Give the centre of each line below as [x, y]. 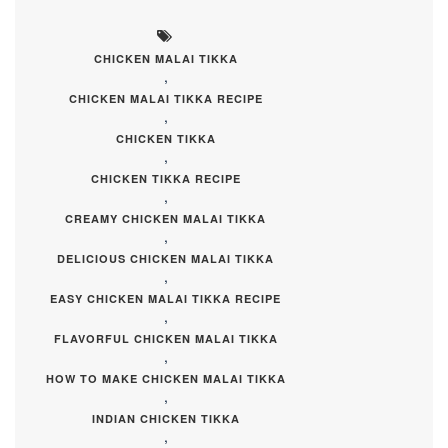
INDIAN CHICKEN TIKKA [165, 418]
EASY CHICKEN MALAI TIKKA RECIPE [166, 298]
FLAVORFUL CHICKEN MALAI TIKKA [165, 338]
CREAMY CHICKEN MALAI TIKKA [166, 218]
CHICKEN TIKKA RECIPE [165, 178]
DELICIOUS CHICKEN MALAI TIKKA [166, 258]
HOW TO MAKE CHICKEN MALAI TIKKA [165, 378]
